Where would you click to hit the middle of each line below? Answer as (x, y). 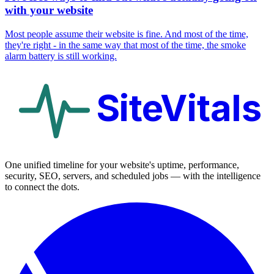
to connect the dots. (42, 187)
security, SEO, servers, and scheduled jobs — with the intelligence (133, 176)
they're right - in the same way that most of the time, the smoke (125, 45)
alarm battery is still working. (61, 56)
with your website (49, 10)
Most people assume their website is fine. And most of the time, (127, 34)
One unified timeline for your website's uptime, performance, (122, 165)
